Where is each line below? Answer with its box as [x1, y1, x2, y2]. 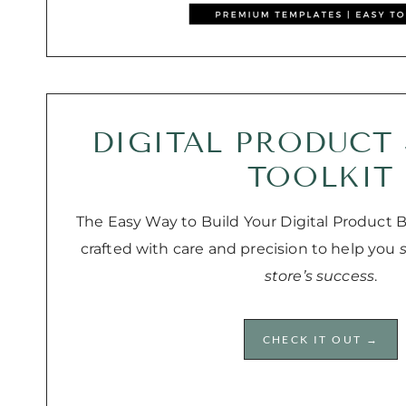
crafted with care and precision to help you [80, 239, 400, 257]
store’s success [264, 266, 375, 285]
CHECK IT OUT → [262, 332, 380, 346]
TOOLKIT [246, 159, 395, 194]
